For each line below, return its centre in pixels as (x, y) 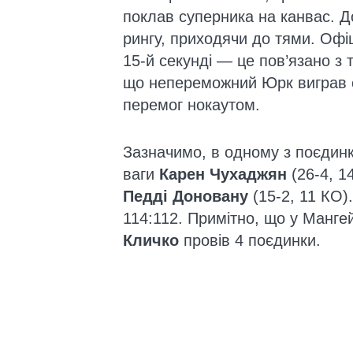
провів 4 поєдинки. (250, 240)
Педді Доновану (186, 196)
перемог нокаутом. (191, 105)
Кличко (151, 240)
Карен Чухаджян (223, 174)
